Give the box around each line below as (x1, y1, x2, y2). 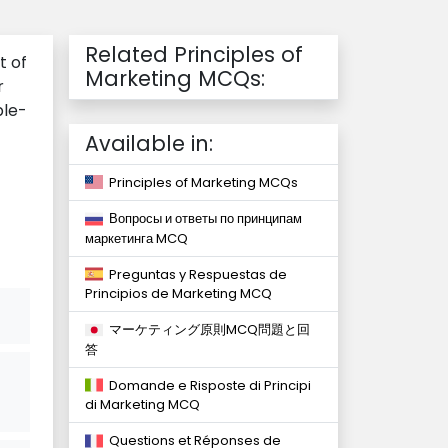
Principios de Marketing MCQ (85, 284, 272, 304)
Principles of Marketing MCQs (103, 173, 298, 192)
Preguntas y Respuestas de (103, 264, 287, 284)
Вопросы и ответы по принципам (103, 209, 302, 229)
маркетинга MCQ (85, 228, 188, 248)
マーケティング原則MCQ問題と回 (103, 320, 310, 340)
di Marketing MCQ (85, 395, 200, 415)
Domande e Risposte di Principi (103, 375, 311, 395)
